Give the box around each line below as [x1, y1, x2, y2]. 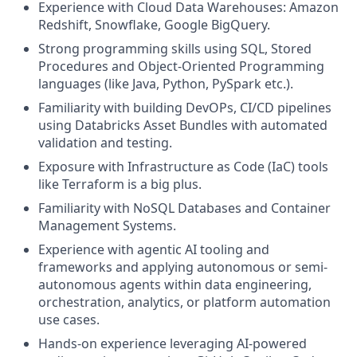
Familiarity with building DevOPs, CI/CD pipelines [38, 99, 331, 116]
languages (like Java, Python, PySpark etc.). [38, 75, 293, 92]
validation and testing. [38, 134, 172, 151]
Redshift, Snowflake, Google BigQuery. [38, 16, 270, 33]
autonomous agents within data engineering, [38, 276, 312, 293]
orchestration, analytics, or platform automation [38, 293, 331, 311]
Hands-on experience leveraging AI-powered [38, 335, 307, 352]
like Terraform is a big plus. [38, 175, 202, 193]
